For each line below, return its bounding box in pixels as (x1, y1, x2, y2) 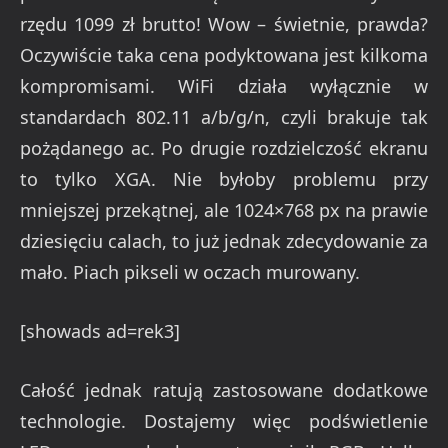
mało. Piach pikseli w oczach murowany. (20, 260, 360, 285)
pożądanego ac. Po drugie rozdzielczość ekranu (20, 136, 428, 161)
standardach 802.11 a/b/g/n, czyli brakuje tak (20, 105, 428, 130)
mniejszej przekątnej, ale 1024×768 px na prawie (20, 198, 428, 223)
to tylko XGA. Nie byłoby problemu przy (20, 167, 428, 192)
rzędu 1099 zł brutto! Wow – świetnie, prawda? (20, 12, 428, 37)
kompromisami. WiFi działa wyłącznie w (20, 74, 428, 99)
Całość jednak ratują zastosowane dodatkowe (20, 377, 428, 402)
